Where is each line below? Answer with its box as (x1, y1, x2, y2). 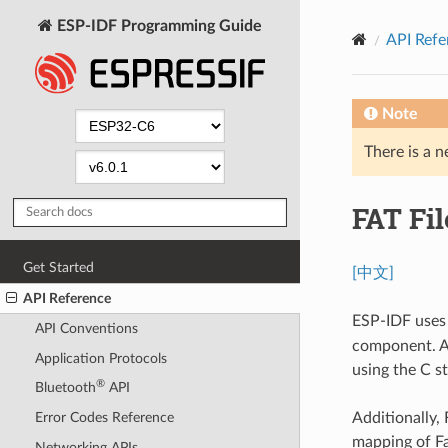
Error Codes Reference (34, 410, 174, 426)
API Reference (23, 290, 112, 306)
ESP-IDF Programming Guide (53, 17, 262, 34)
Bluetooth (34, 380, 96, 396)
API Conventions (34, 321, 138, 337)
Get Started (23, 259, 95, 275)
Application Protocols (34, 350, 167, 366)
